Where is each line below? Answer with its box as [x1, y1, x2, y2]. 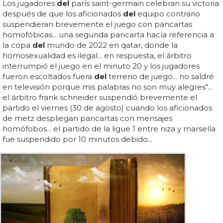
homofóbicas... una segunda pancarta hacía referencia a [2, 30, 214, 39]
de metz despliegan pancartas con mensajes [2, 113, 172, 123]
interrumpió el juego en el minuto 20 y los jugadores [2, 61, 200, 71]
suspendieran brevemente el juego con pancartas [2, 19, 192, 29]
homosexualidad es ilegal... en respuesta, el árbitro [2, 51, 192, 60]
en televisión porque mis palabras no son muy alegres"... [2, 82, 212, 92]
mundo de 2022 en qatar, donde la [45, 40, 178, 50]
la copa [2, 40, 32, 50]
